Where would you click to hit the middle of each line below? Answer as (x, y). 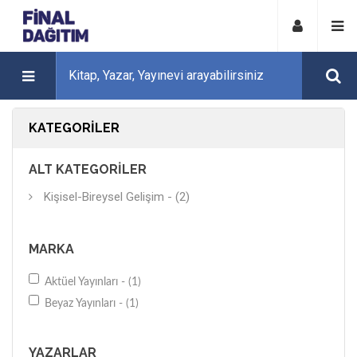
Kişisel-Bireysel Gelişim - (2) (117, 197)
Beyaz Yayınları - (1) (92, 304)
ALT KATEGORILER (88, 169)
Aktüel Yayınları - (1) (93, 282)
